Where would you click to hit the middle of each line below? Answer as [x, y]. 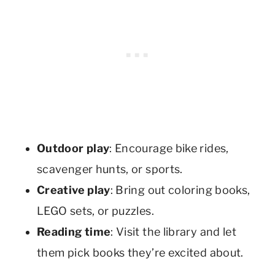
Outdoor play [73, 148]
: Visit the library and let [174, 231]
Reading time [74, 231]
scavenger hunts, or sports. [110, 169]
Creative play [74, 190]
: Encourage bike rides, [169, 148]
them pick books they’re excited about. [140, 252]
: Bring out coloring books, [180, 190]
